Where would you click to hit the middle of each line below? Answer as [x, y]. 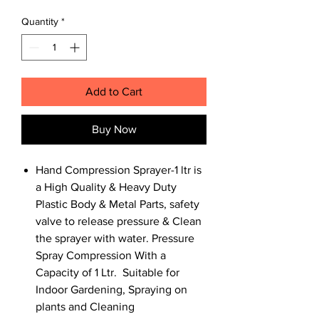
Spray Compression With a [101, 255]
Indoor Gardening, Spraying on [111, 289]
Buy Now [114, 129]
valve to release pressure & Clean [119, 221]
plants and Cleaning [85, 306]
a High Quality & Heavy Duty [106, 187]
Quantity [40, 21]
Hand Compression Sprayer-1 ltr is [119, 169]
